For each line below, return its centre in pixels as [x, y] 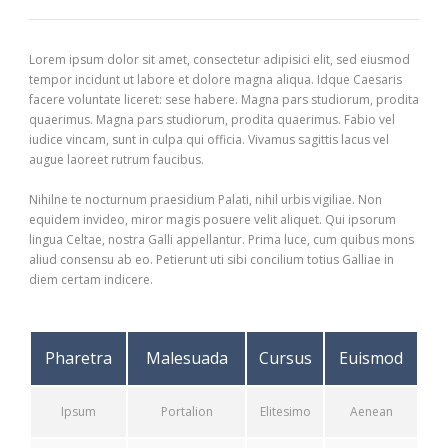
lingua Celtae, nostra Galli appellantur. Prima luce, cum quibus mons [221, 239]
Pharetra [78, 357]
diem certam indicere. [91, 279]
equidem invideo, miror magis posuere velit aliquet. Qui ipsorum [212, 219]
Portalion [186, 411]
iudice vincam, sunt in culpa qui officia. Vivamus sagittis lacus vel [209, 139]
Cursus [285, 357]
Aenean [371, 411]
